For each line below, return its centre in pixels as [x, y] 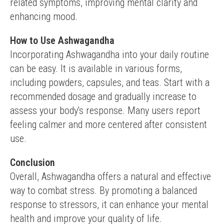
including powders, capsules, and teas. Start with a [110, 82]
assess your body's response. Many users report [105, 110]
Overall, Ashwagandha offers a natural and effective [110, 176]
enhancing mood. [44, 16]
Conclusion [32, 162]
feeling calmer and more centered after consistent [108, 124]
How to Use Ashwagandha [62, 40]
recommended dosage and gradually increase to [103, 96]
